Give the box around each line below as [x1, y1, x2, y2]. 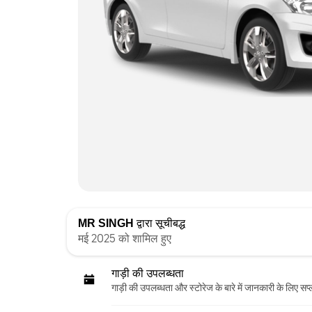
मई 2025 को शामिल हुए [78, 231, 171, 245]
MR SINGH [78, 217, 134, 229]
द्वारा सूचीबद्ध [134, 217, 185, 229]
